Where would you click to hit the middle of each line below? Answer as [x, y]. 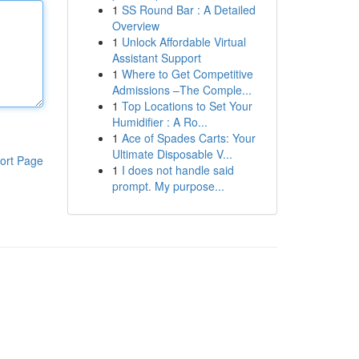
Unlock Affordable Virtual [184, 42]
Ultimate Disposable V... [172, 154]
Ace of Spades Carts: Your [188, 138]
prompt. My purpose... [168, 186]
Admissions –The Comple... [182, 90]
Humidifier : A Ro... [159, 122]
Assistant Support [156, 58]
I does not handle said [177, 170]
